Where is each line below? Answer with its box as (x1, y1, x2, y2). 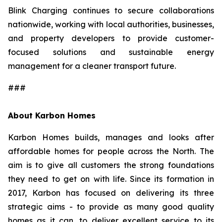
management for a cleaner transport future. (8, 61, 176, 71)
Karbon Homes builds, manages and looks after (8, 132, 214, 142)
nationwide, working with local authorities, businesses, (8, 19, 214, 29)
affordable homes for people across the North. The (8, 146, 214, 156)
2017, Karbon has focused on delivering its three (8, 188, 214, 198)
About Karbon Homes (8, 111, 96, 120)
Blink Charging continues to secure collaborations (8, 5, 214, 15)
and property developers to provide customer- (8, 33, 214, 43)
